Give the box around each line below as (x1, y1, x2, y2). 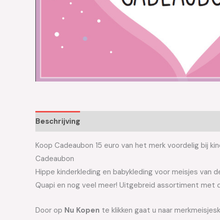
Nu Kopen (64, 205, 100, 216)
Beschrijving (35, 116, 80, 126)
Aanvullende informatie (89, 116, 176, 126)
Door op (35, 205, 64, 216)
